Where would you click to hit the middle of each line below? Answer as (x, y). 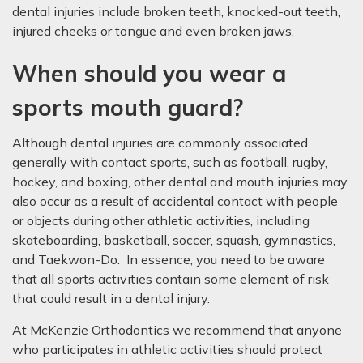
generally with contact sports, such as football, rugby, (170, 162)
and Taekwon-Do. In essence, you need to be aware (169, 259)
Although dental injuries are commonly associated (160, 143)
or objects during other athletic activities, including (161, 220)
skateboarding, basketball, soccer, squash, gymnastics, (174, 240)
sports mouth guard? (128, 107)
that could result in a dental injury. (111, 298)
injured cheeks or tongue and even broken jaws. (153, 31)
